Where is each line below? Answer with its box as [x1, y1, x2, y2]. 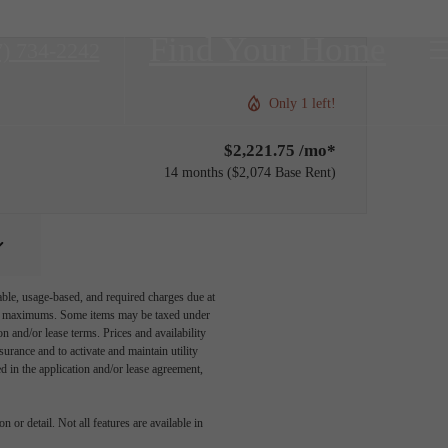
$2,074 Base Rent [232, 164, 331, 180]
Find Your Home [149, 30, 386, 70]
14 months [164, 164, 223, 180]
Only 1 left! [269, 94, 336, 111]
